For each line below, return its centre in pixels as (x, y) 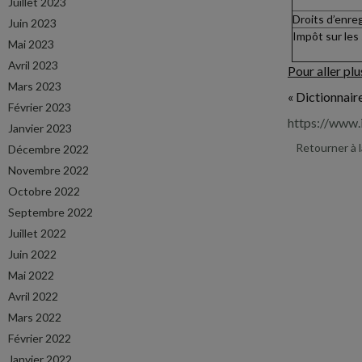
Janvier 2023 (40, 128)
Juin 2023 (32, 23)
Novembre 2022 (48, 170)
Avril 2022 (33, 296)
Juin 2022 (32, 254)
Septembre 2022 (51, 212)
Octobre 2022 (44, 191)
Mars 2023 (35, 86)
